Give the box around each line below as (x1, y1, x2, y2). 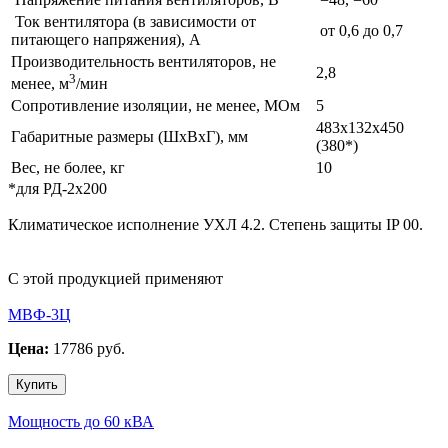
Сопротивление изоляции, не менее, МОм (11, 96, 300, 114)
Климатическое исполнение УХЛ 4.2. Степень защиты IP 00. (8, 215, 423, 233)
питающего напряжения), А (11, 30, 201, 48)
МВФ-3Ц (8, 305, 71, 323)
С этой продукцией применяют (8, 269, 223, 287)
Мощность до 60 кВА (8, 412, 154, 430)
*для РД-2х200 (8, 179, 107, 197)
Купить (16, 376, 58, 392)
